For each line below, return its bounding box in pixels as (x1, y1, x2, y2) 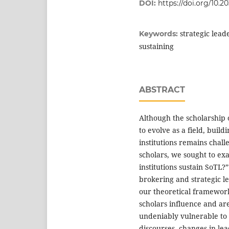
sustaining (139, 41, 174, 52)
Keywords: (139, 29, 180, 39)
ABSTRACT (139, 85, 185, 95)
